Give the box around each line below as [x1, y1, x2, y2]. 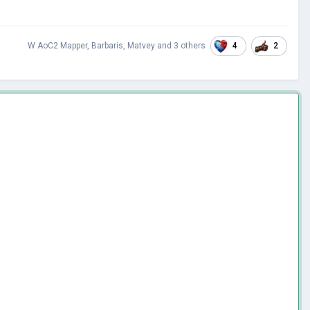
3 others [174, 41, 206, 51]
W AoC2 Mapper [28, 41, 87, 51]
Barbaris [91, 41, 123, 51]
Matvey [127, 41, 155, 51]
